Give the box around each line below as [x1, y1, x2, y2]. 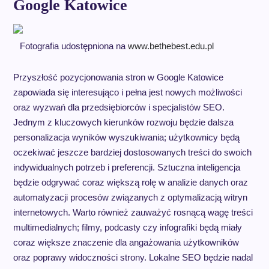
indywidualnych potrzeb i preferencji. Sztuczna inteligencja [13, 162, 240, 172]
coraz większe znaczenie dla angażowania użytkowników [13, 237, 239, 247]
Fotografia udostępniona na [20, 40, 128, 51]
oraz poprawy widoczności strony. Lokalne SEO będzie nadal [13, 252, 253, 262]
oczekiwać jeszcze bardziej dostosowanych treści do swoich [13, 147, 252, 157]
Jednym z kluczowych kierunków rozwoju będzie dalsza [13, 116, 234, 127]
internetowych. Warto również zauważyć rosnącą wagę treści [13, 207, 253, 217]
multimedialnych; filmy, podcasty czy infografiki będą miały [13, 222, 242, 232]
